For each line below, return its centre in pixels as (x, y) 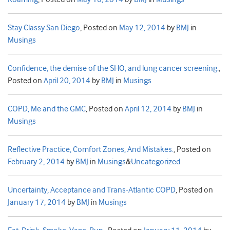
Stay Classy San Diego (44, 28)
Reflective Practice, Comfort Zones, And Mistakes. (91, 150)
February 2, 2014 (36, 162)
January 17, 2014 (37, 203)
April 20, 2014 (67, 81)
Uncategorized (156, 162)
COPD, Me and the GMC (47, 109)
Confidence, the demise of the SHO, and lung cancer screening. (113, 69)
